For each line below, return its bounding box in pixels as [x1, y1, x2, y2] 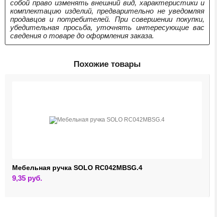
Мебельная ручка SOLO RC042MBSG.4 [12, 163, 142, 171]
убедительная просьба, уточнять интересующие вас [10, 23, 204, 31]
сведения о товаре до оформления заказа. [10, 31, 154, 40]
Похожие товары [74, 59, 141, 69]
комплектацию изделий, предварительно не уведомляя [10, 6, 204, 15]
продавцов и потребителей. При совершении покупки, [10, 15, 204, 23]
